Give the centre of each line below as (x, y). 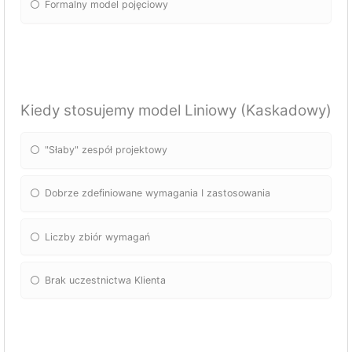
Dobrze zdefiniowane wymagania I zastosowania (158, 193)
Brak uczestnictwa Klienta (106, 280)
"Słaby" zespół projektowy (106, 150)
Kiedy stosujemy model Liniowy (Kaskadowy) (176, 110)
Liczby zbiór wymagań (98, 236)
